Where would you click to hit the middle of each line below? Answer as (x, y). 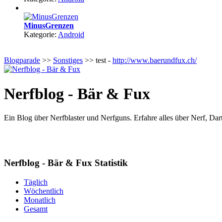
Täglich (36, 182)
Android (71, 35)
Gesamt (36, 209)
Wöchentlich (44, 191)
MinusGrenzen (49, 26)
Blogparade (22, 60)
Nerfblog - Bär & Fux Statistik (66, 163)
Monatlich (40, 200)
